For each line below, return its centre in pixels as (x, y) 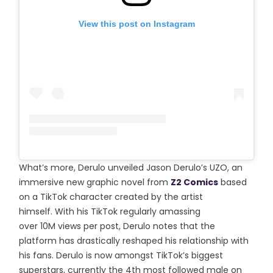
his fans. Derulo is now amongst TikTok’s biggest (121, 255)
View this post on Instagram (136, 24)
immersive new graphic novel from (95, 182)
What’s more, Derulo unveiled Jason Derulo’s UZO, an (131, 167)
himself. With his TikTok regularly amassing (110, 211)
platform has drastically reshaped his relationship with (134, 240)
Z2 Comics (195, 182)
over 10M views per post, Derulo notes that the (117, 226)
